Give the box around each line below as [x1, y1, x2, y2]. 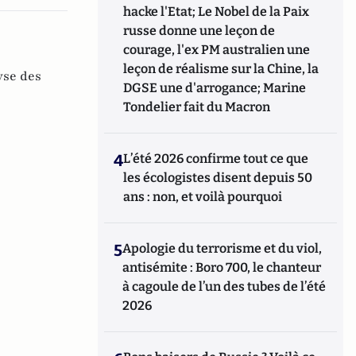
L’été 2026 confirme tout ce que [123, 151, 309, 166]
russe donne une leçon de [123, 23, 276, 38]
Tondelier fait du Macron [123, 99, 271, 114]
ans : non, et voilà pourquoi [123, 189, 283, 204]
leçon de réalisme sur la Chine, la [123, 61, 319, 76]
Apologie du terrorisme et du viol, [122, 241, 323, 256]
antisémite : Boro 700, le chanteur [122, 260, 322, 275]
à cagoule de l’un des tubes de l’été [122, 279, 327, 294]
